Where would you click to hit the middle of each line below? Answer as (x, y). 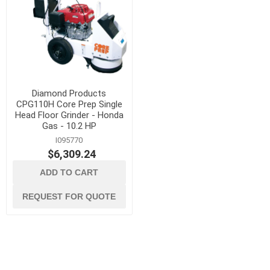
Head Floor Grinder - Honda (69, 115)
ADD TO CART (69, 172)
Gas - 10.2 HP (69, 126)
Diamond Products (69, 93)
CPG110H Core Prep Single (69, 104)
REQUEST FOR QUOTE (69, 196)
